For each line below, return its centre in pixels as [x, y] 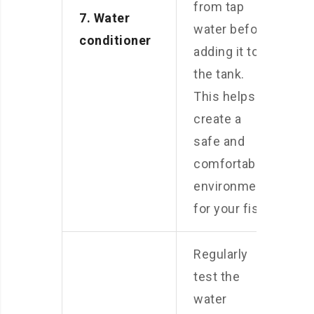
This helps [224, 96]
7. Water [104, 18]
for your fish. [231, 209]
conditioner [115, 40]
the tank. [219, 74]
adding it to [226, 52]
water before [231, 29]
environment [231, 186]
